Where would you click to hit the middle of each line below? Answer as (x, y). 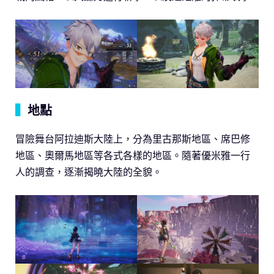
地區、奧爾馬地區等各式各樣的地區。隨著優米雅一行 (133, 155)
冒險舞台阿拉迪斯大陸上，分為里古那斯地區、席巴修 (133, 139)
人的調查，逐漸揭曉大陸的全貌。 (89, 172)
